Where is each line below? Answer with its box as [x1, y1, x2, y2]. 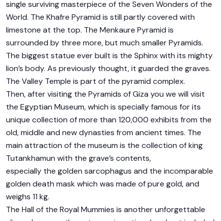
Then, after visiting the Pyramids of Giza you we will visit [6, 89, 205, 99]
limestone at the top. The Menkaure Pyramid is [6, 25, 174, 35]
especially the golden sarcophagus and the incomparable [6, 166, 213, 176]
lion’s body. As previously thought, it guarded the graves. [6, 63, 211, 74]
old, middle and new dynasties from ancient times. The [6, 127, 201, 138]
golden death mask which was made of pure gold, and [6, 179, 199, 189]
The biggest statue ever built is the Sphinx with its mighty [6, 50, 213, 61]
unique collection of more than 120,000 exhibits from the [6, 114, 212, 125]
